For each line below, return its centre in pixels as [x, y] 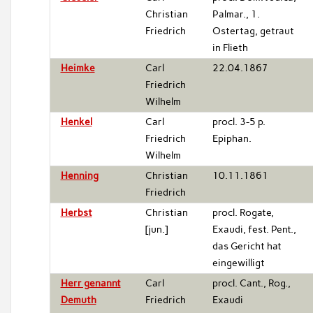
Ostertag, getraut [253, 31]
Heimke [78, 68]
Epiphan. [232, 138]
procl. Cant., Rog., [251, 283]
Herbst [76, 212]
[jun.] [156, 229]
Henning [79, 175]
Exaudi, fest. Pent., [254, 229]
